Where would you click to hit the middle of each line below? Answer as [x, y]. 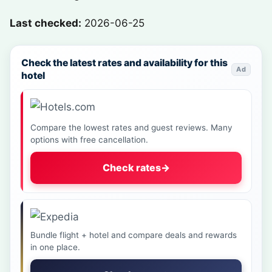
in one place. [55, 247]
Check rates [131, 168]
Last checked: [46, 23]
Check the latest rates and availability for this [124, 63]
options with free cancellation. [89, 140]
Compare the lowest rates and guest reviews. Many [131, 127]
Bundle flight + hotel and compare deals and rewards [134, 235]
